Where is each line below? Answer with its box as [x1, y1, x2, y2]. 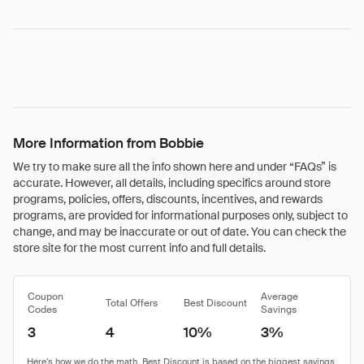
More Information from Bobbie [13, 134, 204, 152]
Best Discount [184, 297, 247, 310]
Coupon [28, 290, 63, 303]
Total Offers [106, 297, 158, 310]
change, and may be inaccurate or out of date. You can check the [13, 224, 346, 239]
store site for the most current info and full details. [13, 240, 266, 255]
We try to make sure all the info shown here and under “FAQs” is [13, 159, 336, 174]
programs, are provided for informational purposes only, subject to [13, 208, 348, 223]
